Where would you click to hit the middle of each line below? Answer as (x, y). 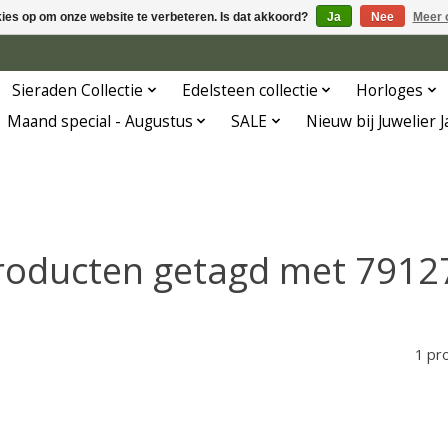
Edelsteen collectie (249, 90)
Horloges (390, 90)
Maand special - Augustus (99, 121)
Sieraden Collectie (78, 90)
